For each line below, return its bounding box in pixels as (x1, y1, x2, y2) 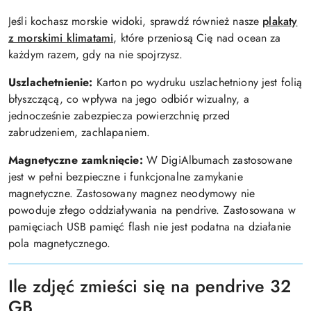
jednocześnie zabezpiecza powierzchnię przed (8, 108, 230, 124)
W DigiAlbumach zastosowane (142, 152, 293, 168)
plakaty (262, 13, 298, 29)
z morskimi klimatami (8, 30, 114, 46)
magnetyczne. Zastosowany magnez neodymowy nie (8, 185, 255, 201)
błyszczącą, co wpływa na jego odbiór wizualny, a (8, 91, 249, 107)
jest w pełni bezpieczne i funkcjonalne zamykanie (8, 169, 243, 185)
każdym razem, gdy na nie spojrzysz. (8, 47, 183, 62)
